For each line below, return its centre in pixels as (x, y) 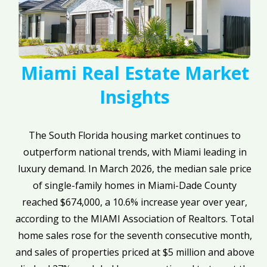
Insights (135, 97)
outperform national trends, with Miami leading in (135, 152)
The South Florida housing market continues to (135, 136)
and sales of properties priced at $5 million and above (135, 252)
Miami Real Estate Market (135, 73)
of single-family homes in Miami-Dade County (135, 186)
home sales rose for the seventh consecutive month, (135, 236)
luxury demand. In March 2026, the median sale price (135, 169)
